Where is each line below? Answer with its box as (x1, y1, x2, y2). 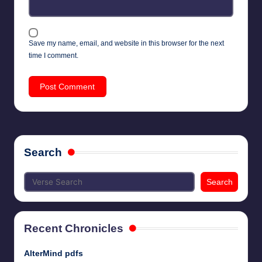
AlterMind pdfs (24, 249, 83, 258)
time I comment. (29, 51, 78, 60)
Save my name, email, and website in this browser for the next (29, 39, 224, 47)
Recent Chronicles (24, 222, 123, 235)
